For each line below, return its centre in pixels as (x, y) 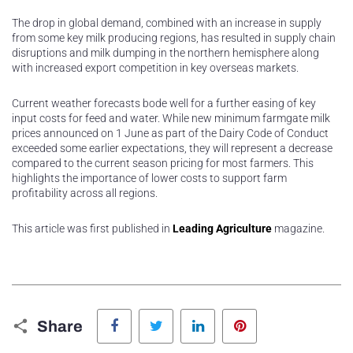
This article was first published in (92, 229)
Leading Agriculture (222, 229)
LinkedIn (235, 313)
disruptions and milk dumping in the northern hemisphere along (165, 53)
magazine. (298, 229)
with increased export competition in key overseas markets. (155, 68)
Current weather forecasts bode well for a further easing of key (164, 104)
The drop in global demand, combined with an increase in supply (167, 23)
